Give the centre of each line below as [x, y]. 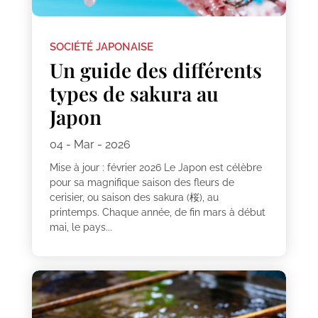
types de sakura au [134, 94]
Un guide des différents [155, 70]
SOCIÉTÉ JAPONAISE [101, 47]
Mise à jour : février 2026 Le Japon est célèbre [155, 168]
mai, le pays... [81, 227]
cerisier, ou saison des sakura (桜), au [134, 198]
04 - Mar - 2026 [90, 145]
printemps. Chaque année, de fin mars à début [157, 213]
